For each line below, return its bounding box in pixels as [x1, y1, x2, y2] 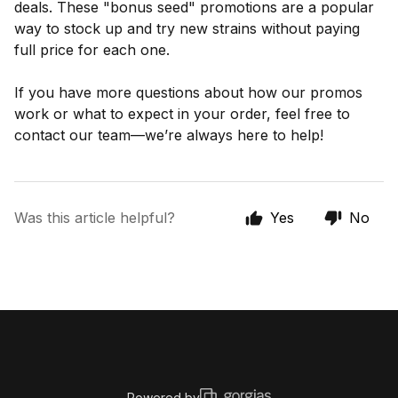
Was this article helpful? [14, 209, 175, 227]
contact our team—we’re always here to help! [14, 126, 323, 144]
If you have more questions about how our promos [14, 84, 362, 101]
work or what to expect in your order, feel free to [14, 105, 350, 123]
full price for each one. [14, 41, 170, 59]
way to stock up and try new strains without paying [14, 20, 360, 37]
